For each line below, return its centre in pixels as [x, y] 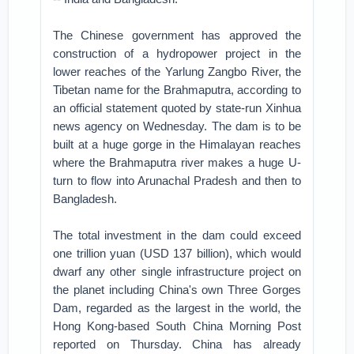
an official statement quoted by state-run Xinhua [177, 108]
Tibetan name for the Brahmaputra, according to [177, 90]
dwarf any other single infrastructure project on [177, 271]
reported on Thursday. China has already [177, 344]
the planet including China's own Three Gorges [177, 290]
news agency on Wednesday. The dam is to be [177, 126]
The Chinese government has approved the [177, 35]
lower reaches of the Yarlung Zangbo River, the [177, 72]
